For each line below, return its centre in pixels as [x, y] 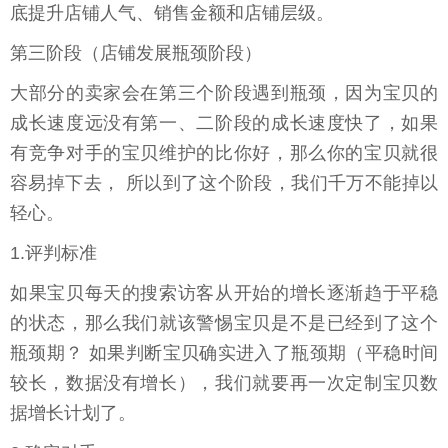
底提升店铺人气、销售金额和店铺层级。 [172, 13]
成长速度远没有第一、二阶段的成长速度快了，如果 [224, 123]
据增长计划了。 [73, 413]
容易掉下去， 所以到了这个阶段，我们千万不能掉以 [224, 183]
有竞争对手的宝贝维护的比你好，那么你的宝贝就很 [224, 153]
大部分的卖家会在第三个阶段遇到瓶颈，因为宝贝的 [224, 93]
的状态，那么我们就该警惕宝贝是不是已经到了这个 [224, 323]
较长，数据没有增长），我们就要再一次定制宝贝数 [224, 383]
